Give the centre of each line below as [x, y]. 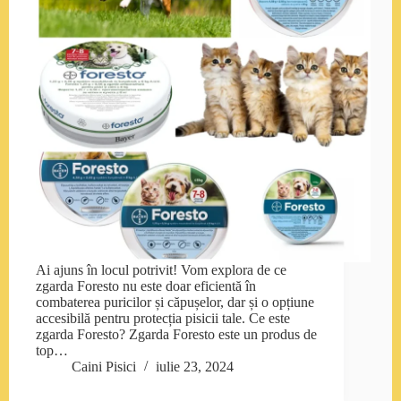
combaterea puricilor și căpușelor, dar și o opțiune [175, 303]
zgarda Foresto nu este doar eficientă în [146, 286]
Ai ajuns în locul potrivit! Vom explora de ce [161, 270]
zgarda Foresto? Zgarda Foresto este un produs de [176, 335]
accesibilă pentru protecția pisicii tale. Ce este [163, 319]
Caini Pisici [104, 367]
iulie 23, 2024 [195, 367]
